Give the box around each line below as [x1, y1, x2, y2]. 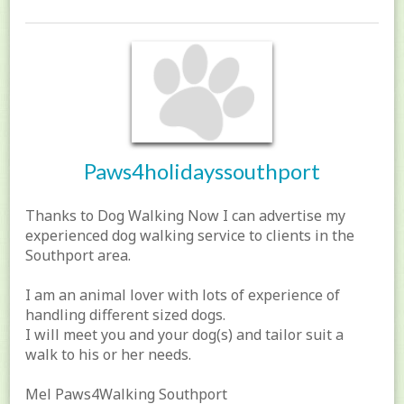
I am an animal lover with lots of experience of [25, 285, 341, 306]
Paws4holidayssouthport [84, 158, 320, 185]
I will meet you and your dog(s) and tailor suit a [25, 325, 344, 345]
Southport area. [25, 245, 132, 266]
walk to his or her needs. [25, 344, 192, 365]
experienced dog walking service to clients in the [25, 225, 355, 246]
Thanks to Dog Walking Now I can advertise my [25, 206, 346, 226]
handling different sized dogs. [25, 305, 226, 326]
